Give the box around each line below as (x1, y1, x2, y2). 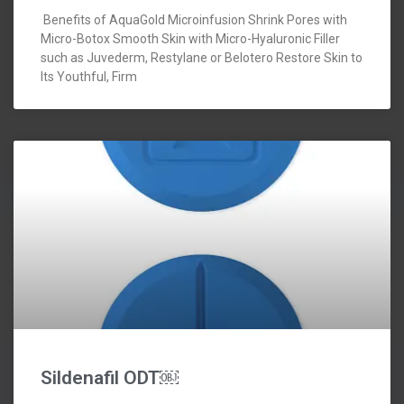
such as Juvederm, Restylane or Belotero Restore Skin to (41, 50, 363, 66)
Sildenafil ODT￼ (41, 367, 179, 390)
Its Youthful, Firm (41, 69, 137, 85)
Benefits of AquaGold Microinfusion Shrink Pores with (41, 13, 347, 28)
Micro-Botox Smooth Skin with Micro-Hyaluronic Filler (41, 32, 340, 47)
